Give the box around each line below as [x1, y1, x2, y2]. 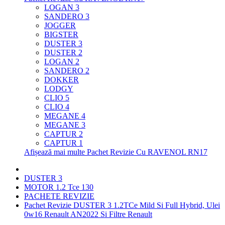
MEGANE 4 [44, 111, 85, 120]
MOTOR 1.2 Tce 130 [24, 183, 93, 191]
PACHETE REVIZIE [24, 192, 94, 200]
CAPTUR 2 [44, 130, 83, 138]
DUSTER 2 [44, 48, 82, 57]
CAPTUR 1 [44, 139, 83, 147]
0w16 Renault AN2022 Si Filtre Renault [24, 210, 152, 218]
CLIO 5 [44, 93, 69, 102]
